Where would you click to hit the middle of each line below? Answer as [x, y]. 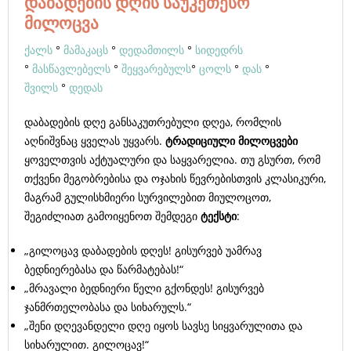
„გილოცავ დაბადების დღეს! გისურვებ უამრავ [143, 250]
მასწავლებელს [71, 69]
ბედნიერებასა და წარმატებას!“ [104, 269]
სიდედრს [219, 50]
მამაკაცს [86, 50]
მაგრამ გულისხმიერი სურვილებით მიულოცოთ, [148, 197]
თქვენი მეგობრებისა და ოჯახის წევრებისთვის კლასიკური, [175, 178]
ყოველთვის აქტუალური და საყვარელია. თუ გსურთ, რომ [172, 159]
